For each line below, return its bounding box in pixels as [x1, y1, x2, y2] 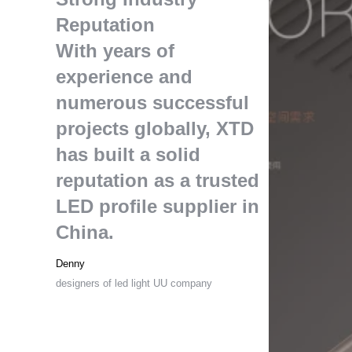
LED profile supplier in [56, 196, 260, 217]
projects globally [56, 118, 206, 139]
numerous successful [56, 92, 250, 113]
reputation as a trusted [56, 170, 260, 191]
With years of [56, 40, 175, 61]
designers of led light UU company [56, 277, 213, 289]
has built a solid [56, 144, 201, 165]
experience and [56, 66, 193, 87]
